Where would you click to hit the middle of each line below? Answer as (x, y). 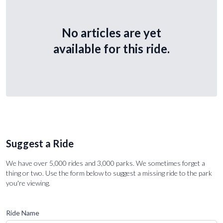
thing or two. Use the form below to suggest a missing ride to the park (109, 173)
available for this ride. (111, 48)
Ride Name (23, 213)
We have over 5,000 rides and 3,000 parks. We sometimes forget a (106, 163)
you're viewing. (28, 183)
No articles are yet (111, 32)
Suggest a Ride (40, 143)
